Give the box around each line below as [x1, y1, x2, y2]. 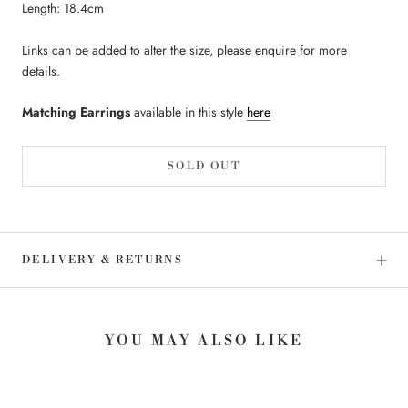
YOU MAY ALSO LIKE [104, 331, 304, 350]
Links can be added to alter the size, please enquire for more [22, 40, 347, 59]
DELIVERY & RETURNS [22, 253, 184, 268]
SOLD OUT [167, 159, 241, 174]
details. [22, 61, 60, 80]
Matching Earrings [22, 103, 130, 122]
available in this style [130, 103, 247, 122]
